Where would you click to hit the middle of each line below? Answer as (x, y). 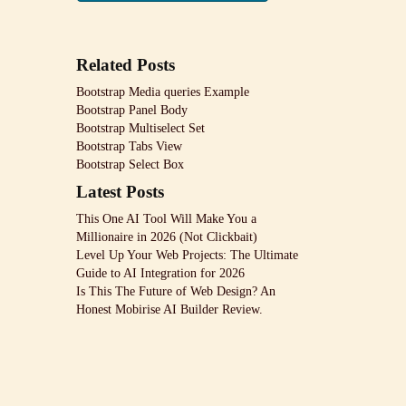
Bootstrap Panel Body (131, 110)
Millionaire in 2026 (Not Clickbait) (166, 237)
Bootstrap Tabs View (129, 146)
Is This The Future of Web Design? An (175, 291)
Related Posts (125, 64)
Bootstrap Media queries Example (162, 92)
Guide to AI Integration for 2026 (160, 273)
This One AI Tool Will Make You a (166, 218)
